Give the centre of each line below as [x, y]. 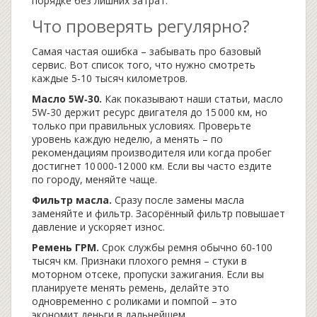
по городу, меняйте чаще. [94, 179]
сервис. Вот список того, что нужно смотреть [144, 65]
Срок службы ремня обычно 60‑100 [186, 247]
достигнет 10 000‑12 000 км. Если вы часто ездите [152, 166]
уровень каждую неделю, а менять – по [127, 139]
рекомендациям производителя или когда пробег [152, 152]
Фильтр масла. [72, 200]
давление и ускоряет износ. [98, 227]
